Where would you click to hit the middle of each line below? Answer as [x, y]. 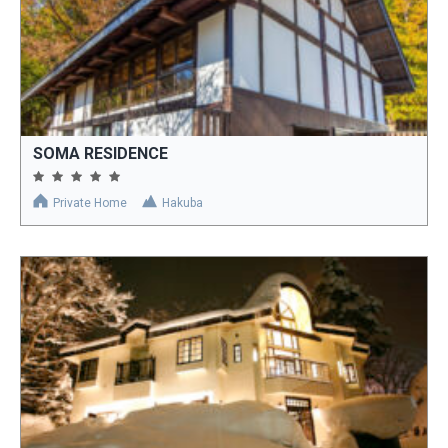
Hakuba [182, 202]
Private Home [90, 202]
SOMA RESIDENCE [100, 153]
